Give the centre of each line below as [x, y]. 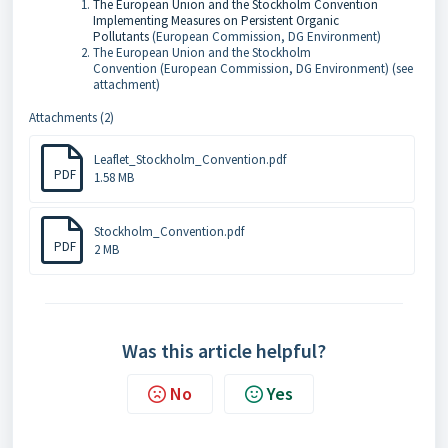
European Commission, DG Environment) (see [288, 68]
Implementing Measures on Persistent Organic [216, 20]
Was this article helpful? [224, 350]
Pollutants [121, 36]
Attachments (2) [71, 117]
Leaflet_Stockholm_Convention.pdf [190, 159]
